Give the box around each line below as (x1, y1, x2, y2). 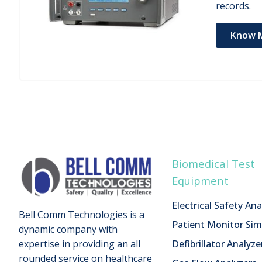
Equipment (172, 173, 229, 188)
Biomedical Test (172, 156, 255, 171)
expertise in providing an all (19, 237, 140, 251)
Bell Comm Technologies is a (19, 208, 144, 222)
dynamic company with (19, 223, 118, 236)
